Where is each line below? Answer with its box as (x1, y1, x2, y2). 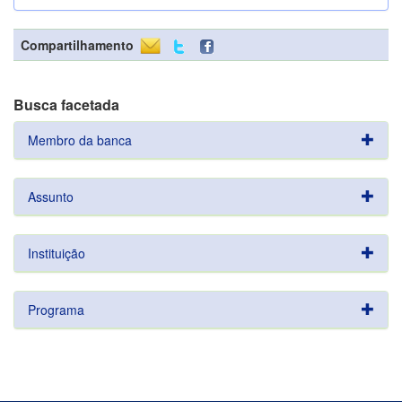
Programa (28, 301, 84, 319)
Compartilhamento (21, 36, 134, 54)
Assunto (28, 188, 74, 205)
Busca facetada (13, 94, 119, 115)
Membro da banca (28, 131, 132, 149)
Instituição (28, 244, 85, 262)
